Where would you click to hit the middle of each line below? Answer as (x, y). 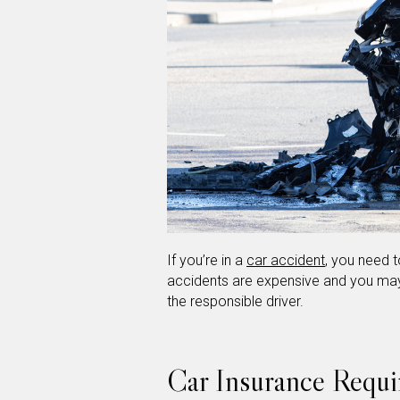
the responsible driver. (235, 301)
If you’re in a (207, 260)
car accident (286, 260)
